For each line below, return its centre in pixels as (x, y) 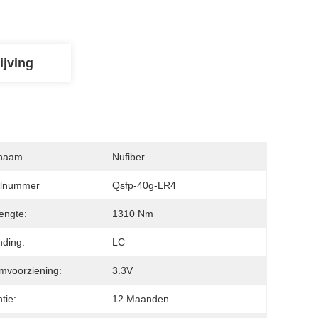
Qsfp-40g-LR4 (144, 185)
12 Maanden (141, 299)
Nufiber (128, 157)
